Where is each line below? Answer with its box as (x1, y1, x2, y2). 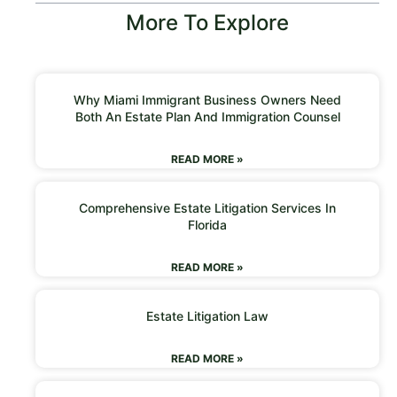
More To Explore (126, 9, 289, 35)
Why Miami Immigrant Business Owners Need (74, 91, 341, 107)
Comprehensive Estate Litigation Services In (79, 199, 336, 215)
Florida (188, 216, 227, 232)
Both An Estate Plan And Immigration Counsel (74, 108, 340, 124)
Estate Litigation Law (146, 307, 269, 323)
